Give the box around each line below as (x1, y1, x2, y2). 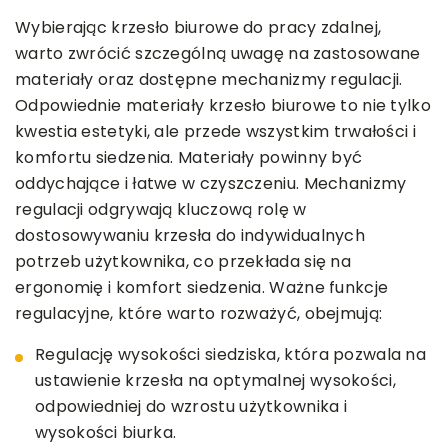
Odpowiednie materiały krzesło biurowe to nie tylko (15, 94, 431, 118)
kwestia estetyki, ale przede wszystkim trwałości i (15, 120, 416, 144)
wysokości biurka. (35, 421, 177, 445)
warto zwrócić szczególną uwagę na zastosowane (15, 42, 421, 66)
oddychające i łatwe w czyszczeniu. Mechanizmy (15, 172, 407, 196)
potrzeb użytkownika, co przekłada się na (15, 250, 351, 274)
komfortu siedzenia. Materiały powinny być (15, 146, 363, 170)
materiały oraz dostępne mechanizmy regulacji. (15, 68, 403, 92)
